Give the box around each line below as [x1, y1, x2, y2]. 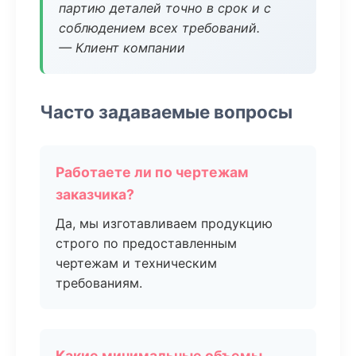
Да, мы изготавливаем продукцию [56, 215, 273, 231]
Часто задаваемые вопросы [40, 101, 292, 122]
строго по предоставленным [56, 235, 237, 251]
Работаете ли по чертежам [56, 164, 249, 180]
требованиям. [56, 275, 142, 291]
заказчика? [56, 186, 134, 203]
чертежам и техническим [56, 255, 217, 271]
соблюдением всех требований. [59, 20, 260, 36]
